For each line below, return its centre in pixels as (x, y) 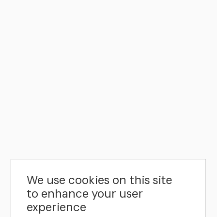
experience (57, 207)
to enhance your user (85, 194)
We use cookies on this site (100, 180)
